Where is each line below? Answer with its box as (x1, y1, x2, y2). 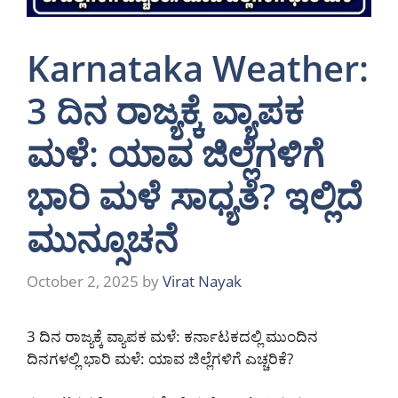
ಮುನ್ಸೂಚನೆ (27, 214, 178, 264)
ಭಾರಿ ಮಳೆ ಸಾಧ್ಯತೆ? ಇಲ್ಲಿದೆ (27, 171, 362, 221)
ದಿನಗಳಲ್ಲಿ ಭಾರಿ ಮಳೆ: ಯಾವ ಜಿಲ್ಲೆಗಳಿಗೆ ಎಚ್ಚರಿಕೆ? (27, 347, 293, 369)
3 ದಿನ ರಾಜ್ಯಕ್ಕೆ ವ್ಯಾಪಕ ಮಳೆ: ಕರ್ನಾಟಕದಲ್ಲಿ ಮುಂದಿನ (27, 325, 318, 346)
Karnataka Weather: (27, 44, 369, 93)
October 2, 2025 (27, 270, 139, 291)
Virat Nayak (163, 270, 242, 291)
